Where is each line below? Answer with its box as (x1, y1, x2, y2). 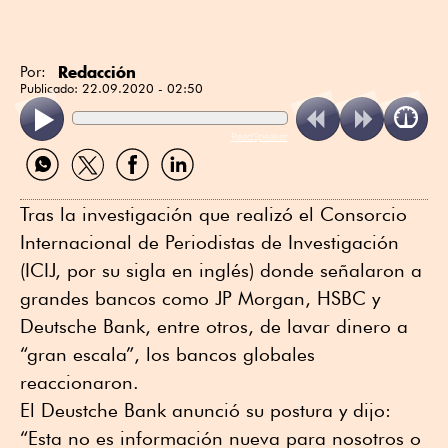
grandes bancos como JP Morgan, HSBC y (20, 287, 380, 310)
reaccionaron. (20, 371, 139, 394)
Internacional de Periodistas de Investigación (20, 231, 399, 254)
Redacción (58, 62, 136, 83)
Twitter (64, 179, 107, 199)
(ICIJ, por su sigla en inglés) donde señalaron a (20, 259, 422, 282)
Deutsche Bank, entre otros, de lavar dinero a (20, 315, 408, 338)
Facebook (109, 179, 176, 199)
